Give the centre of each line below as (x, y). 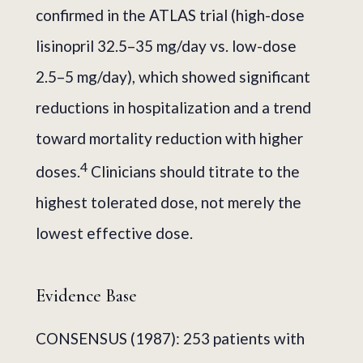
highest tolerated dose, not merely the (169, 202)
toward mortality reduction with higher (169, 138)
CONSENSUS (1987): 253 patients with (170, 338)
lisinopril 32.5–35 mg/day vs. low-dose (166, 45)
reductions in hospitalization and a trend (173, 107)
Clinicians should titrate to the (194, 171)
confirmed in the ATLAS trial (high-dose (170, 15)
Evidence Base (86, 295)
